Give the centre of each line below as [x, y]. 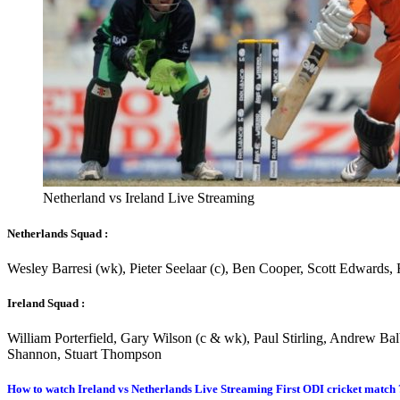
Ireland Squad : [46, 303]
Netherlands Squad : [58, 233]
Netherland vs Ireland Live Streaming [149, 198]
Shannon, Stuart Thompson [84, 354]
